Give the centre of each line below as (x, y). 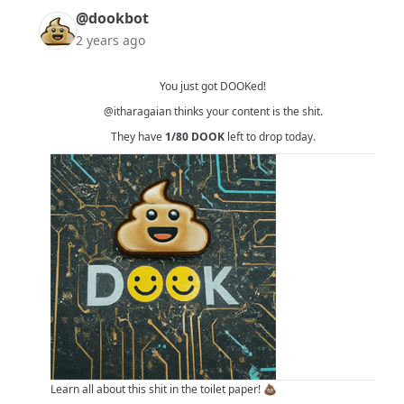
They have (138, 137)
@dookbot (112, 18)
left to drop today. (270, 137)
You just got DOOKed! (213, 87)
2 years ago (110, 41)
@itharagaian (137, 112)
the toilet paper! (221, 390)
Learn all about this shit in (116, 390)
